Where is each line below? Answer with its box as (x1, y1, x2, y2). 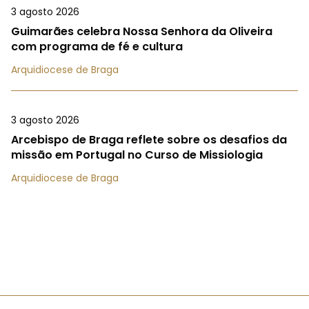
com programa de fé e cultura (11, 38, 183, 54)
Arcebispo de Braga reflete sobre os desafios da (11, 131, 287, 148)
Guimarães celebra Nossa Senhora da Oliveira (11, 23, 272, 39)
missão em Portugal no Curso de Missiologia (11, 146, 263, 163)
